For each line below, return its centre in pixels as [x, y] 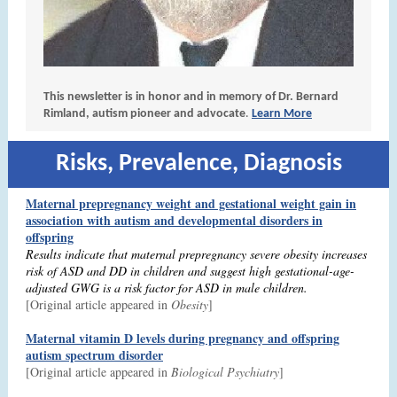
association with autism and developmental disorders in [174, 220]
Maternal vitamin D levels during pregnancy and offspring [183, 338]
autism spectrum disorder [94, 355]
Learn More [282, 114]
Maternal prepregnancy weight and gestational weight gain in [191, 203]
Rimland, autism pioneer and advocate [144, 114]
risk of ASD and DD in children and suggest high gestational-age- [190, 271]
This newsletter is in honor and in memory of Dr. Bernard [191, 97]
